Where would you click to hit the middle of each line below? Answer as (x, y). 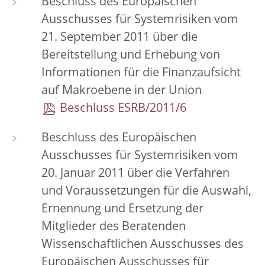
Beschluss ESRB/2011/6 (123, 109)
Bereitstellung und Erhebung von (131, 56)
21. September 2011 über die (119, 38)
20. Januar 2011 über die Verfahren (135, 174)
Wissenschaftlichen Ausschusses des (143, 245)
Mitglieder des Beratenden (114, 227)
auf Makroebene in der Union (122, 91)
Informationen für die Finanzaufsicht (141, 73)
